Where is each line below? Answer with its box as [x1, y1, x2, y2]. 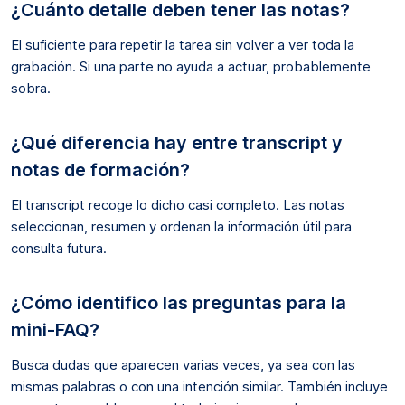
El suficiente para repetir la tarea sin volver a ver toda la [11, 35, 354, 53]
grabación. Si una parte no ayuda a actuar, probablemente [11, 57, 371, 75]
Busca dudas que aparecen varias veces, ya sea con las [11, 355, 355, 373]
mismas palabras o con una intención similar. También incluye [11, 377, 388, 395]
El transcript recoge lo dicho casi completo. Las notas [11, 195, 344, 213]
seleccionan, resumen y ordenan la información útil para [11, 217, 352, 235]
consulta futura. [11, 239, 107, 257]
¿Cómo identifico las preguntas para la [11, 291, 346, 314]
